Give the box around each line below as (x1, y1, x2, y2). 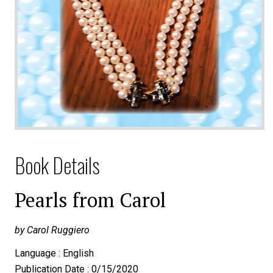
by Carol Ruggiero (15, 224, 90, 236)
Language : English (15, 247, 94, 259)
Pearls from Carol (15, 186, 166, 213)
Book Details (15, 149, 100, 180)
